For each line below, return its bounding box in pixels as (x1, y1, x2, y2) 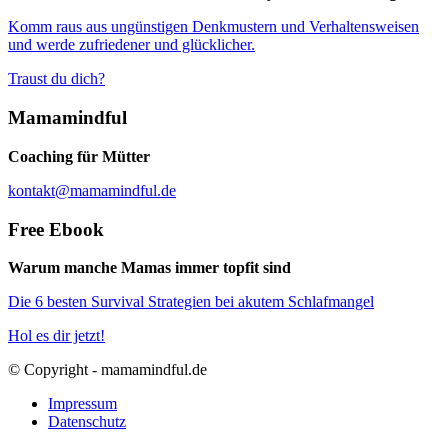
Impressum (48, 395, 117, 413)
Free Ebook (8, 218, 104, 240)
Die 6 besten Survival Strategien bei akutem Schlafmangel (8, 293, 374, 311)
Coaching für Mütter (8, 147, 150, 165)
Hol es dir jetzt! (8, 327, 105, 345)
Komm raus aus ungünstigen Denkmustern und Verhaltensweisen (8, 18, 419, 36)
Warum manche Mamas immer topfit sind (8, 259, 291, 277)
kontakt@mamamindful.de (8, 181, 176, 199)
